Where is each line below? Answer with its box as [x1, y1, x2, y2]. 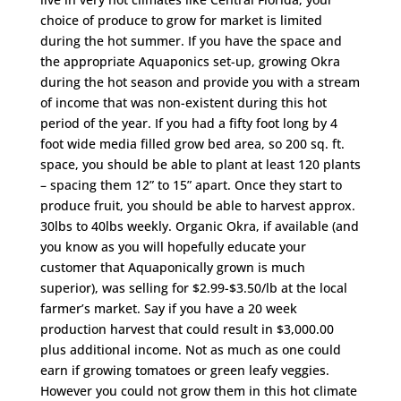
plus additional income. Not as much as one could [39, 341, 341, 359]
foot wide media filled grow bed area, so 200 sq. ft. [39, 135, 345, 153]
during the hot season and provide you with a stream [39, 73, 360, 91]
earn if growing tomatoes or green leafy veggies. [39, 362, 329, 380]
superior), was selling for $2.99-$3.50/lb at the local [39, 279, 347, 297]
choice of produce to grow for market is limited [39, 12, 322, 30]
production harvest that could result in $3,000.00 [39, 320, 334, 338]
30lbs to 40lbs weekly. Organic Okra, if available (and [39, 218, 359, 235]
